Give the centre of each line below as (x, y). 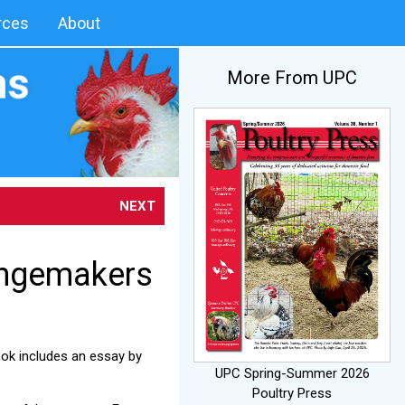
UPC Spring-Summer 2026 (292, 373)
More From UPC (292, 78)
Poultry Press (292, 393)
